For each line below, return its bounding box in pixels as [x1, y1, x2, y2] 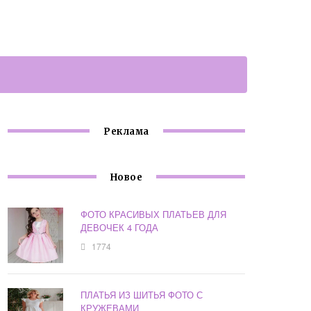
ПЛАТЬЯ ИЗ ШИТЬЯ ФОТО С [81, 288, 203, 302]
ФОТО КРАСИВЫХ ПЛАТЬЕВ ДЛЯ [81, 208, 227, 221]
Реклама [103, 126, 149, 138]
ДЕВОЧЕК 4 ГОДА [81, 221, 159, 235]
